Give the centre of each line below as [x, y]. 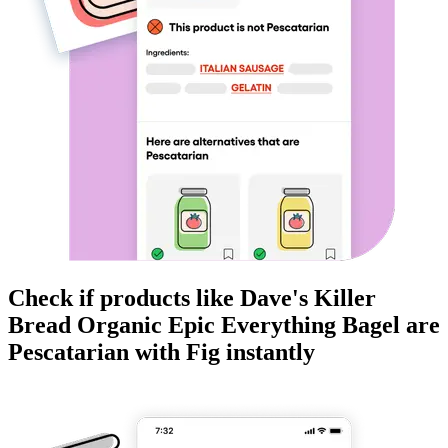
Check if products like [124, 298]
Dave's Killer [308, 298]
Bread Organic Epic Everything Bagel [204, 325]
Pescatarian [68, 352]
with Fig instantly [222, 352]
